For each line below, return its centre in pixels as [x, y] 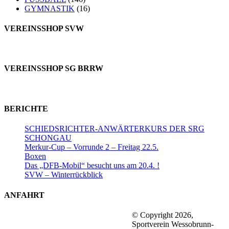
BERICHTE [26, 108]
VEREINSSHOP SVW [44, 28]
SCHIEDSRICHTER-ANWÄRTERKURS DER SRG [114, 129]
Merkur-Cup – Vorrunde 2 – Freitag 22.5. [91, 147]
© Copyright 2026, [163, 215]
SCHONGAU [48, 138]
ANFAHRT [24, 195]
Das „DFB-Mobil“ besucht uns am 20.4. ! [92, 166]
